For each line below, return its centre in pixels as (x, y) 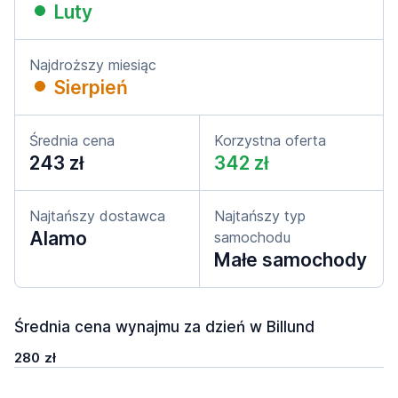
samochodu (252, 237)
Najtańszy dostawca (97, 216)
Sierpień (91, 88)
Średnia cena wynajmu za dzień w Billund (164, 327)
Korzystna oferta (270, 140)
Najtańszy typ (260, 216)
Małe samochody (291, 260)
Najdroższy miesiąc (93, 65)
